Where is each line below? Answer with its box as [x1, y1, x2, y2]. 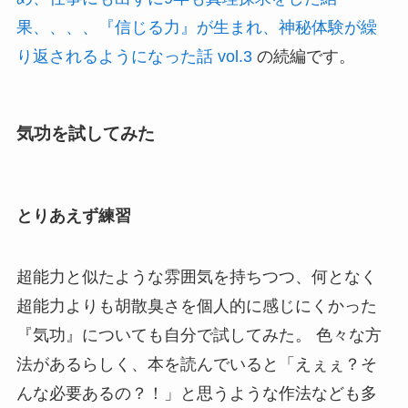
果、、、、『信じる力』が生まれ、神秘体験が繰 [15, 17, 377, 36]
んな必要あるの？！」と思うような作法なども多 [15, 384, 377, 403]
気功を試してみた [15, 124, 155, 144]
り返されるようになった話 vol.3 [15, 46, 252, 66]
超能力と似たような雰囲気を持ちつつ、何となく [15, 268, 377, 287]
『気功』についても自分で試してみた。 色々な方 [15, 326, 382, 345]
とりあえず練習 [15, 206, 131, 225]
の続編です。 [251, 46, 355, 66]
